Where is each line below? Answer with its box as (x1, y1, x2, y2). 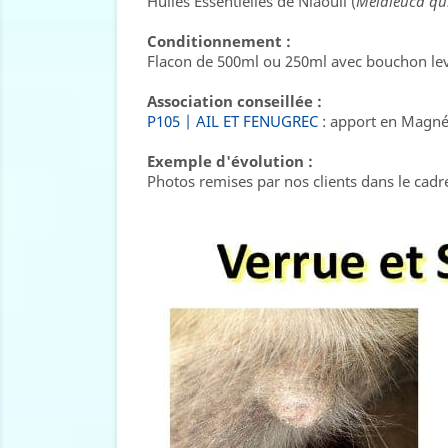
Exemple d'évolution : (147, 151, 313, 171)
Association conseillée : (147, 91, 322, 111)
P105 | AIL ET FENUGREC (147, 111, 318, 131)
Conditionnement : (147, 31, 291, 51)
